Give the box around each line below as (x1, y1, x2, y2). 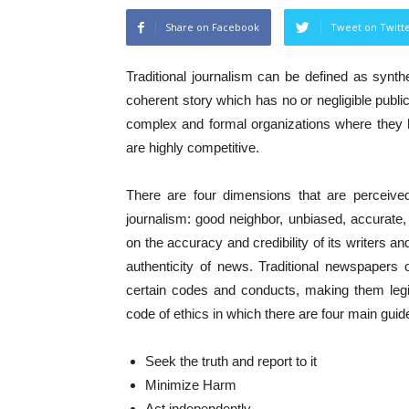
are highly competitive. (126, 140, 259, 155)
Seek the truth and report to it (145, 353, 317, 369)
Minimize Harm (145, 377, 236, 393)
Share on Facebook (165, 20, 259, 34)
